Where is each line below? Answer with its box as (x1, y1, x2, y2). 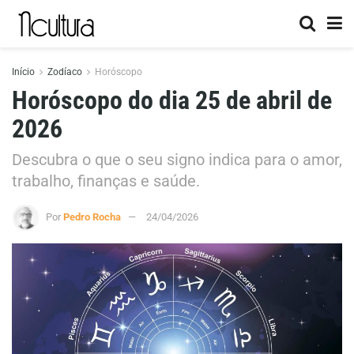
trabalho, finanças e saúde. (12, 171, 200, 190)
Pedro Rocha (63, 210, 121, 223)
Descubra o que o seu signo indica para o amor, (12, 150, 342, 169)
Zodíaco (47, 66, 82, 77)
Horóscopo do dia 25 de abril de (12, 85, 332, 115)
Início (12, 66, 35, 77)
